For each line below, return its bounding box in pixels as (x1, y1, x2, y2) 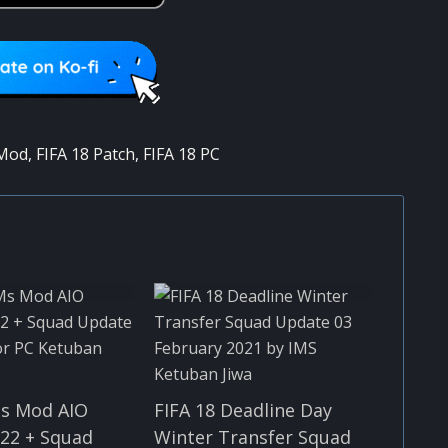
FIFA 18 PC (142, 142, 220, 165)
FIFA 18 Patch (35, 142, 135, 165)
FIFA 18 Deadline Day (153, 397, 332, 422)
